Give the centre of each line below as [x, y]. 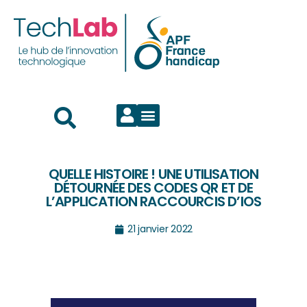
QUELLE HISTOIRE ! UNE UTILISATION [153, 174]
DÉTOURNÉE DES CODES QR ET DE [153, 188]
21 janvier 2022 [160, 229]
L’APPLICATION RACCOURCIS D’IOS [153, 202]
